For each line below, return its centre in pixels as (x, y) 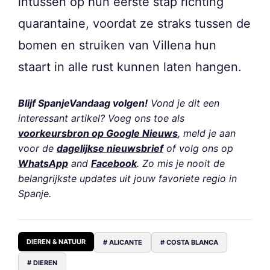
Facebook (114, 163)
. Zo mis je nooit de (181, 163)
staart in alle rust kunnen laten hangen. (130, 67)
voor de (37, 148)
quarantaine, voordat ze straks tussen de (134, 23)
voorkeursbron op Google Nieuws (98, 133)
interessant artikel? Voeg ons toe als (101, 118)
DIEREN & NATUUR (56, 241)
